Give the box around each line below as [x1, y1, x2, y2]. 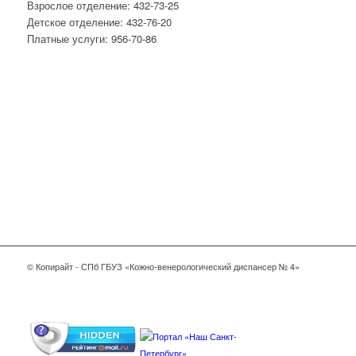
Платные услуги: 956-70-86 [26, 30, 157, 46]
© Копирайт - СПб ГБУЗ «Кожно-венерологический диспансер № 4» [26, 259, 300, 273]
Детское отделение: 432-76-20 [26, 14, 172, 29]
